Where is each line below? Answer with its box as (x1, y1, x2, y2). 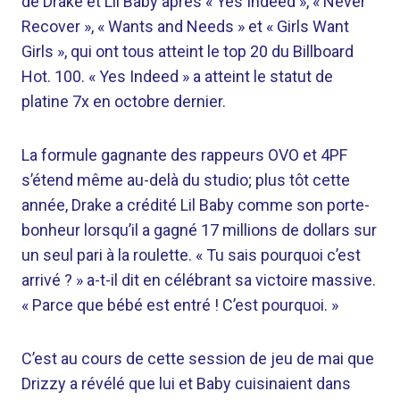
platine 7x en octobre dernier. (21, 92, 226, 112)
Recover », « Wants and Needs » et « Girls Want (21, 17, 349, 37)
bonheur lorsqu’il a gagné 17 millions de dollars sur (21, 221, 377, 240)
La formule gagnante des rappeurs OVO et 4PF (21, 146, 347, 165)
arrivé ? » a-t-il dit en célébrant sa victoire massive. (21, 271, 376, 290)
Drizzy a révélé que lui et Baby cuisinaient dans (21, 374, 351, 394)
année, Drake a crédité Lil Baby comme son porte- (21, 196, 370, 215)
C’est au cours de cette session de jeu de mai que (21, 349, 374, 369)
